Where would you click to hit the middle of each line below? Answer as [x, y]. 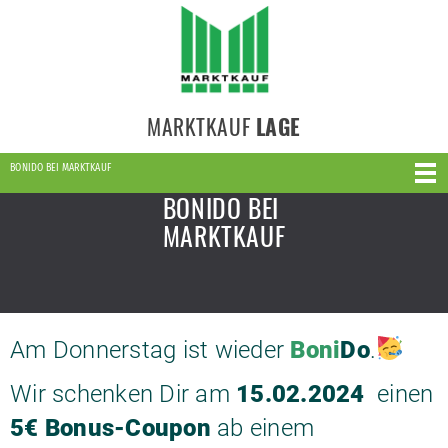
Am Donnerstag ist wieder [150, 350]
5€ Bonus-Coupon [110, 428]
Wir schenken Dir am [123, 394]
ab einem [262, 428]
